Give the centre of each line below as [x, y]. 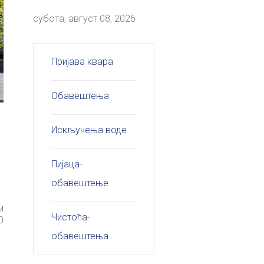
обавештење [80, 183]
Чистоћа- [71, 217]
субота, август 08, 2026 [85, 18]
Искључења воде [89, 130]
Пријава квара [82, 61]
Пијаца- [67, 164]
